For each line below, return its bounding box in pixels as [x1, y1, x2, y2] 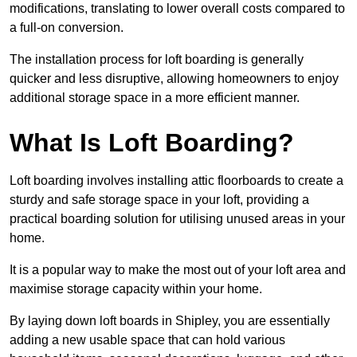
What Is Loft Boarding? [10, 128, 294, 158]
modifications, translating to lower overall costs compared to [10, 2, 345, 16]
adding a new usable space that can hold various [10, 333, 285, 347]
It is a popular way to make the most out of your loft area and [10, 263, 346, 277]
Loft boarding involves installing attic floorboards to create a [10, 174, 343, 188]
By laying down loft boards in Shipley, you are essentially [10, 314, 330, 328]
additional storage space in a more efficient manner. [10, 91, 300, 105]
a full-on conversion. [10, 21, 124, 35]
